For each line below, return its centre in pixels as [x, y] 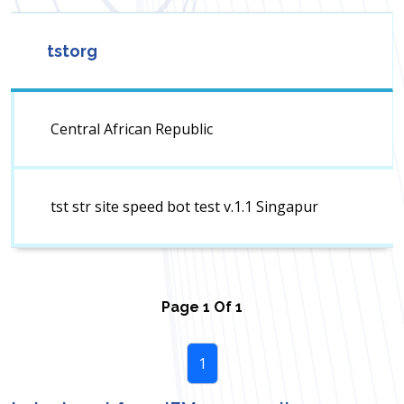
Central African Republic [132, 129]
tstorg [72, 51]
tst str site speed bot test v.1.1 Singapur [184, 207]
